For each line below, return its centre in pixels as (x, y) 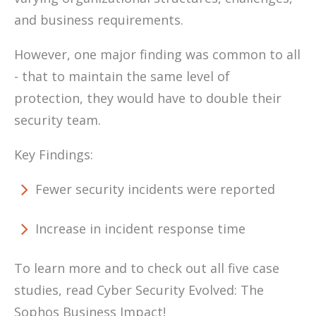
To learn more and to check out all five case (147, 268)
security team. (57, 120)
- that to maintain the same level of (122, 76)
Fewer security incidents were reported (155, 189)
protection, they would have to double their (148, 98)
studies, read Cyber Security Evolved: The (139, 290)
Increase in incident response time (142, 228)
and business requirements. (99, 19)
